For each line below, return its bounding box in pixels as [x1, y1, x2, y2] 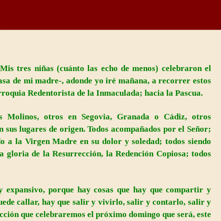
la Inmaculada [87, 88, 140, 98]
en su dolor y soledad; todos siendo [77, 137, 211, 147]
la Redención [106, 149, 154, 159]
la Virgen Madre [15, 137, 77, 147]
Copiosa [153, 149, 186, 159]
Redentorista [26, 88, 75, 98]
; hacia [140, 88, 166, 98]
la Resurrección [42, 149, 102, 159]
